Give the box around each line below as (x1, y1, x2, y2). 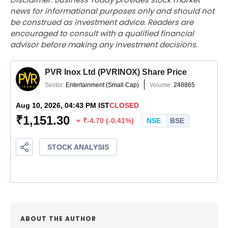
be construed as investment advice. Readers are (10, 17, 193, 28)
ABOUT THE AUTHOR (20, 214, 96, 223)
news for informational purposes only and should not (10, 6, 214, 17)
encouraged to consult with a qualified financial (10, 28, 194, 39)
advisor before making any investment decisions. (10, 39, 197, 50)
